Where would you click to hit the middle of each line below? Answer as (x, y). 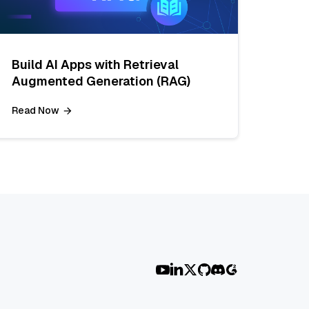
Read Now (36, 111)
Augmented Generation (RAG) (101, 81)
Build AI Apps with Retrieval (95, 65)
